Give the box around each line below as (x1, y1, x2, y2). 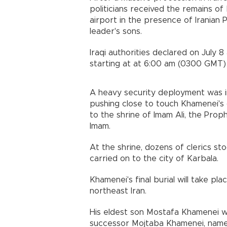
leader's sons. (90, 27, 142, 36)
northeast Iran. (90, 187, 146, 196)
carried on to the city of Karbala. (90, 155, 218, 163)
